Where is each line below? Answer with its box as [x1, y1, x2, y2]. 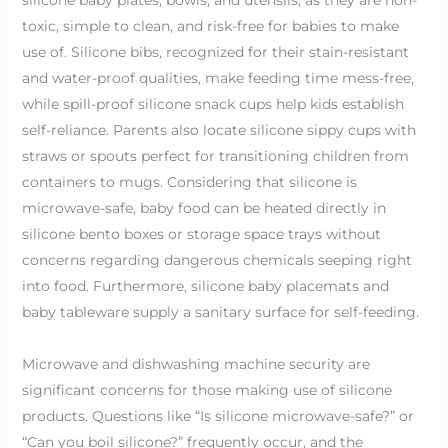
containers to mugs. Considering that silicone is [21, 172, 357, 191]
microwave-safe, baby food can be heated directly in [21, 198, 386, 217]
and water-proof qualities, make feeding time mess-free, [21, 68, 414, 87]
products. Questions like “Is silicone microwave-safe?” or [21, 406, 414, 425]
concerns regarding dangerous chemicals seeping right [21, 250, 412, 269]
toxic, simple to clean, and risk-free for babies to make [21, 16, 399, 35]
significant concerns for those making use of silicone [21, 380, 392, 399]
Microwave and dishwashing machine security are [21, 354, 370, 373]
